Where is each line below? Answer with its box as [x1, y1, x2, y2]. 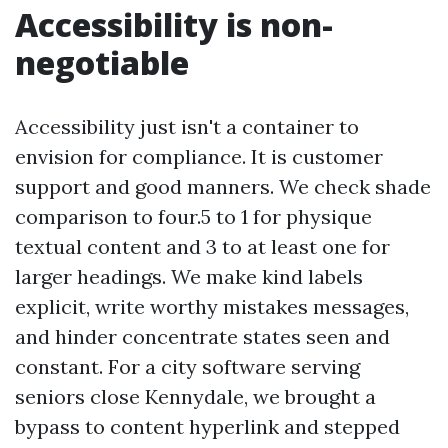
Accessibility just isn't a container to [15, 114, 359, 139]
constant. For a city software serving [15, 354, 360, 379]
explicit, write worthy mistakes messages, [15, 294, 409, 319]
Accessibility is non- [15, 3, 333, 46]
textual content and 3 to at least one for [15, 234, 390, 259]
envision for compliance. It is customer [15, 144, 383, 169]
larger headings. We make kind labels [15, 264, 363, 289]
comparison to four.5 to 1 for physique [15, 204, 372, 229]
